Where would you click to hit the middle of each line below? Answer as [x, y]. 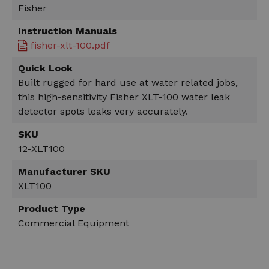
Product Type [52, 208]
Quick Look [45, 68]
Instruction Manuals [68, 31]
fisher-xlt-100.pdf [70, 45]
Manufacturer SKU [64, 171]
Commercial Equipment [74, 223]
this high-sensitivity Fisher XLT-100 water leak [124, 97]
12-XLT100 [41, 148]
